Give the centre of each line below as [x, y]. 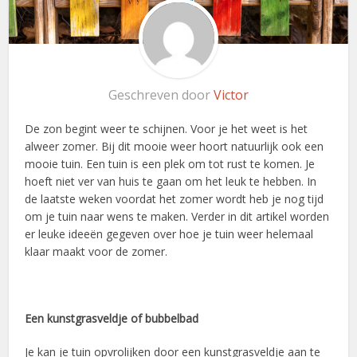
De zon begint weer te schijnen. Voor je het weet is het [167, 129]
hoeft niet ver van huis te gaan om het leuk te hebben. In [171, 182]
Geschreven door [161, 95]
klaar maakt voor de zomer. [96, 252]
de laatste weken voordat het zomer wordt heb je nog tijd [175, 199]
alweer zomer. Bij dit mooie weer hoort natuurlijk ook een [175, 147]
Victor [231, 95]
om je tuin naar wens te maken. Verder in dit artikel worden [177, 217]
